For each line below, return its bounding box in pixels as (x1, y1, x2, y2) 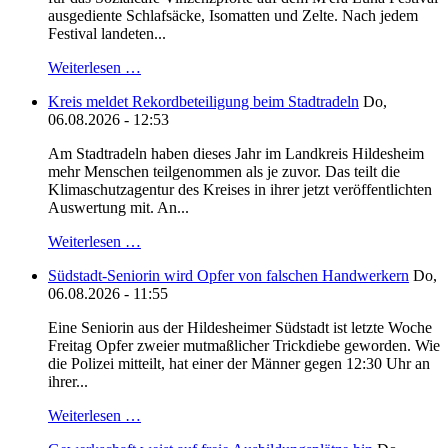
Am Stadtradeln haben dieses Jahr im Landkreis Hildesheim (48, 145, 424, 163)
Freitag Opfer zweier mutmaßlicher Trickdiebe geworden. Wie (48, 337, 440, 355)
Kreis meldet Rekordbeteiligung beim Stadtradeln (48, 93, 359, 111)
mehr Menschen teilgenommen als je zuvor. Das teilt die (48, 163, 400, 181)
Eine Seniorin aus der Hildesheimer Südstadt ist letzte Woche (48, 319, 432, 337)
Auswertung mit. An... (48, 199, 189, 217)
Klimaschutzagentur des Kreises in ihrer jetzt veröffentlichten (48, 181, 432, 199)
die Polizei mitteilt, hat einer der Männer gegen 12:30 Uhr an (48, 355, 430, 373)
